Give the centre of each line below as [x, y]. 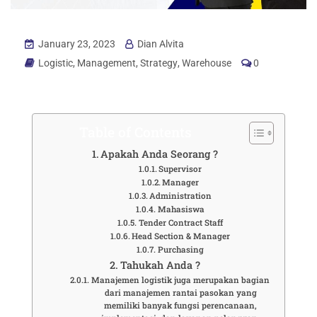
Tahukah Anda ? [160, 265]
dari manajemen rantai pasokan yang [180, 292]
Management [106, 63]
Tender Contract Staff [180, 222]
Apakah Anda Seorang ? [160, 154]
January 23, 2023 [76, 44]
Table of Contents [136, 132]
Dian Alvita [160, 44]
